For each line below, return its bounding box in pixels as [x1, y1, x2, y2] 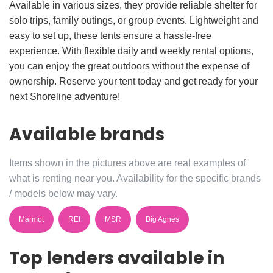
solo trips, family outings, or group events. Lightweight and [9, 15, 258, 26]
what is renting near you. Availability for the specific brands [9, 172, 261, 183]
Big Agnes [146, 214, 179, 224]
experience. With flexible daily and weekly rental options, [9, 45, 253, 56]
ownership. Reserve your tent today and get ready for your [9, 76, 258, 87]
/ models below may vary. [9, 188, 118, 199]
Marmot [19, 214, 44, 224]
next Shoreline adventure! [9, 91, 120, 102]
